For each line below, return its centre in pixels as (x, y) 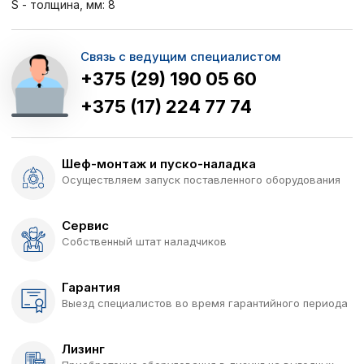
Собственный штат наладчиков (144, 241)
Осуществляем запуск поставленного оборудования (201, 179)
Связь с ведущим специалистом (181, 56)
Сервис (85, 225)
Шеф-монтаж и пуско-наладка (159, 163)
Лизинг (83, 349)
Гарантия (91, 287)
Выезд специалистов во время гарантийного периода (205, 303)
